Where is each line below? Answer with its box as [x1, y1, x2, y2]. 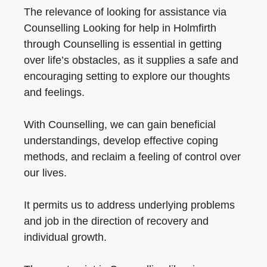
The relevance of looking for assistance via [24, 6, 226, 18]
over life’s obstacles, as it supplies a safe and [24, 54, 238, 66]
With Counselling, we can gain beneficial [24, 119, 216, 131]
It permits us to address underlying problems [24, 199, 235, 211]
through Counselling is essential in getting [24, 38, 222, 50]
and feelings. [24, 86, 85, 98]
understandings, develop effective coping [24, 135, 218, 147]
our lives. [24, 167, 67, 179]
